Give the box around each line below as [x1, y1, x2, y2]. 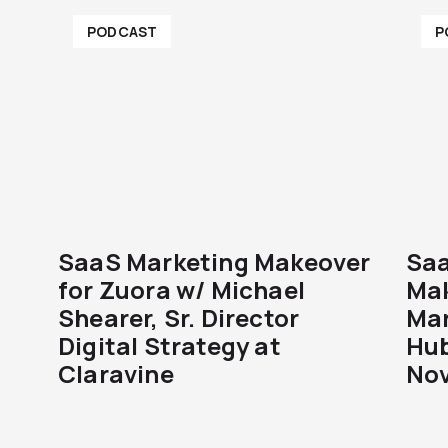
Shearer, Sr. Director [58, 301, 300, 334]
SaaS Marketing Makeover [58, 245, 371, 278]
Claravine [58, 357, 174, 390]
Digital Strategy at [58, 329, 281, 362]
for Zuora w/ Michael [58, 273, 305, 306]
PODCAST [87, 22, 158, 41]
